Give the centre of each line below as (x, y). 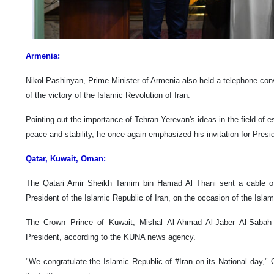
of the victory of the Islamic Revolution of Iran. (108, 95)
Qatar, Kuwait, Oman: (66, 158)
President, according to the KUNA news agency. (114, 237)
